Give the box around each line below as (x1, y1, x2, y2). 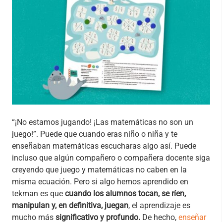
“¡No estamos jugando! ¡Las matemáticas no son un (12, 117, 193, 127)
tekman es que (12, 188, 63, 198)
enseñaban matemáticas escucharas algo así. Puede (12, 141, 196, 151)
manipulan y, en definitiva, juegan (12, 200, 128, 210)
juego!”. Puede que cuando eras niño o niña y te (12, 129, 177, 139)
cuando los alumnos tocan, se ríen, (63, 188, 186, 198)
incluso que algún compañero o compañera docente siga (12, 153, 210, 163)
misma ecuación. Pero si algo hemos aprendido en (12, 176, 188, 186)
